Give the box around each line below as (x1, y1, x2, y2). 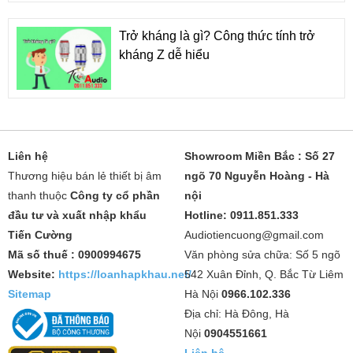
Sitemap (8, 287, 51, 300)
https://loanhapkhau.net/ (58, 267, 191, 281)
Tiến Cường (8, 228, 72, 241)
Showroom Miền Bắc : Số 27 (184, 149, 335, 162)
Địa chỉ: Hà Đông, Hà (184, 307, 289, 320)
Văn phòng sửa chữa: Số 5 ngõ (184, 247, 340, 261)
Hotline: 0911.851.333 (184, 208, 299, 221)
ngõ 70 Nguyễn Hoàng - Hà (184, 169, 329, 182)
